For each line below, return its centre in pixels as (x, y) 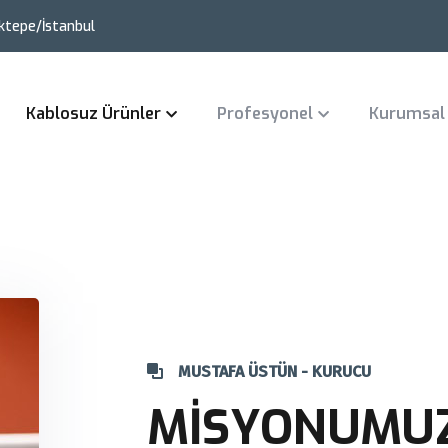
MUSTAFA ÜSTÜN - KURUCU (275, 372)
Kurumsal (407, 114)
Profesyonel (265, 114)
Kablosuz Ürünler (93, 114)
